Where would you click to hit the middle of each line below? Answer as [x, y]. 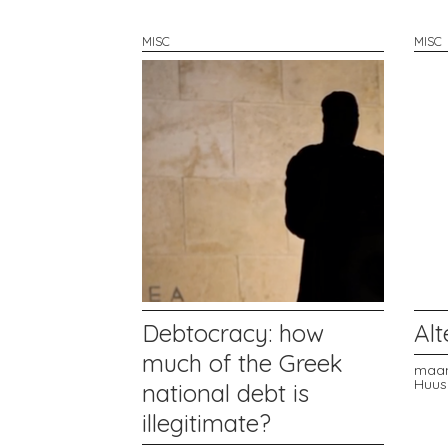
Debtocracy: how [232, 332]
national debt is [225, 392]
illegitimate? [206, 422]
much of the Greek [242, 362]
